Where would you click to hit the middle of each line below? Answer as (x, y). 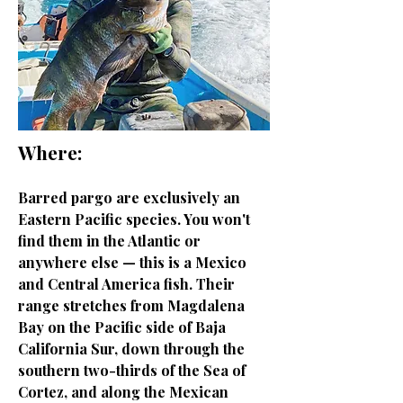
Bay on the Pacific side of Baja (122, 327)
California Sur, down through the (131, 349)
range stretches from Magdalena (131, 305)
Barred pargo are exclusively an (129, 197)
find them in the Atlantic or (109, 241)
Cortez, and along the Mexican (123, 392)
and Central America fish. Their (126, 284)
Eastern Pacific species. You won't (134, 219)
